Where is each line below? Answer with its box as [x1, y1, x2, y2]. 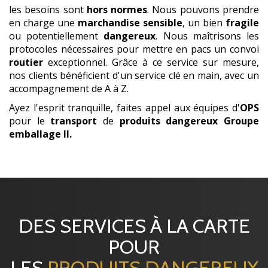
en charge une [9, 16, 78, 29]
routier [9, 55, 43, 69]
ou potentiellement [9, 29, 104, 42]
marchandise [78, 16, 140, 29]
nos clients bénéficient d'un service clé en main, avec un [9, 68, 259, 82]
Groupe [224, 114, 260, 127]
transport [50, 114, 98, 127]
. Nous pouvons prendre [147, 2, 260, 16]
